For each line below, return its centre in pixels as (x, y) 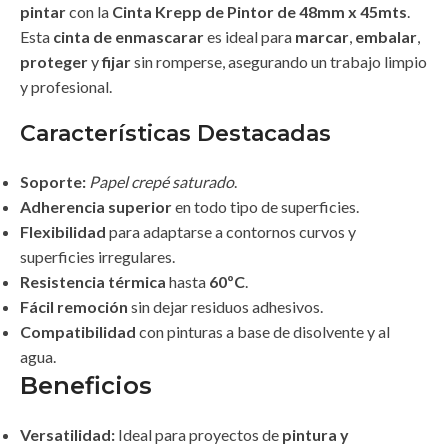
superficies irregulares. (97, 257)
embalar (386, 37)
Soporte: (53, 182)
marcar (322, 37)
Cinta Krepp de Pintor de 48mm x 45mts (259, 12)
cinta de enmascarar (128, 37)
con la (89, 12)
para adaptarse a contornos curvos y (231, 232)
